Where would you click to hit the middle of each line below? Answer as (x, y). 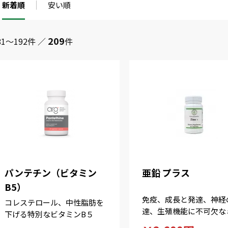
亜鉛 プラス (166, 173)
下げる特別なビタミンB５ (49, 214)
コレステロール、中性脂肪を (54, 202)
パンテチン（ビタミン (51, 173)
